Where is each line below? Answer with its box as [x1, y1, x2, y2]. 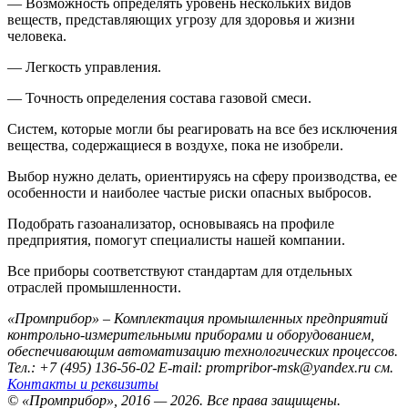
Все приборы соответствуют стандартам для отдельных [7, 262, 352, 279]
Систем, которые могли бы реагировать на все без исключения [7, 120, 397, 137]
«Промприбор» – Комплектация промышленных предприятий [7, 310, 388, 326]
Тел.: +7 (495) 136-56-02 [7, 359, 155, 375]
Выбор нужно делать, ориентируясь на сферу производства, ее [7, 168, 397, 184]
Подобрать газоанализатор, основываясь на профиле [7, 215, 334, 231]
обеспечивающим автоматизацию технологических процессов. [7, 342, 398, 359]
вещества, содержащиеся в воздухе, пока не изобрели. [7, 137, 343, 153]
